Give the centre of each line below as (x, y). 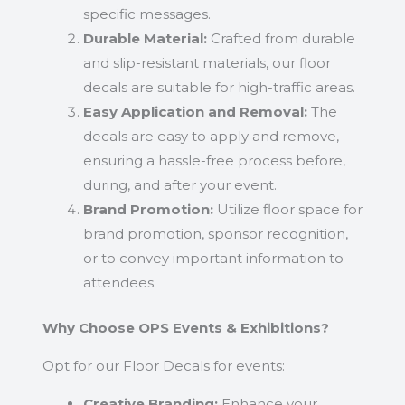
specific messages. (146, 14)
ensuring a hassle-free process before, (214, 161)
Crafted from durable (281, 39)
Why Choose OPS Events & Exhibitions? (185, 327)
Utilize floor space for (287, 210)
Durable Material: (145, 39)
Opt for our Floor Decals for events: (163, 365)
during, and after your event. (179, 185)
